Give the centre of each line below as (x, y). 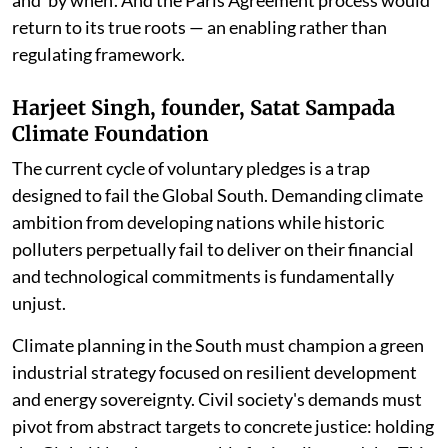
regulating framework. (98, 53)
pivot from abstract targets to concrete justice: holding (223, 425)
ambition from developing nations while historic (198, 221)
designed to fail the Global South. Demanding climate (217, 194)
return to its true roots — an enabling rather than (199, 26)
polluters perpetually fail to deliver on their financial (213, 248)
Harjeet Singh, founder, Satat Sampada (203, 107)
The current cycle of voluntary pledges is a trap (191, 167)
